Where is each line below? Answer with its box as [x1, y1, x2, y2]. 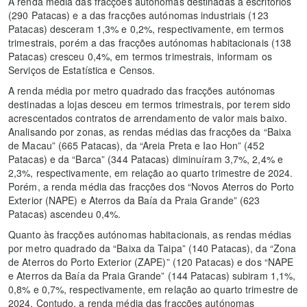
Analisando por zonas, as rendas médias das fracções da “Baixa [8, 124, 292, 138]
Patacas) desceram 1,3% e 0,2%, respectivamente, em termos [8, 21, 284, 36]
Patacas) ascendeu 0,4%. [8, 206, 121, 221]
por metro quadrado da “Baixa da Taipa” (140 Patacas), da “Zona [8, 241, 297, 255]
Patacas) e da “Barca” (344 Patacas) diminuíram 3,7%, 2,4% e [8, 151, 283, 166]
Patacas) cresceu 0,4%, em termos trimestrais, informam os [8, 49, 272, 63]
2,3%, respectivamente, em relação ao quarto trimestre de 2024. [8, 165, 293, 180]
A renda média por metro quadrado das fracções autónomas [8, 83, 275, 97]
